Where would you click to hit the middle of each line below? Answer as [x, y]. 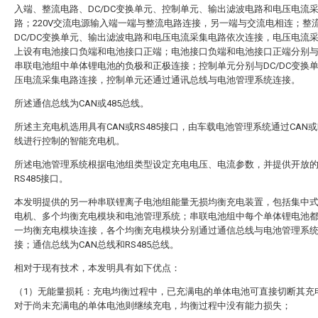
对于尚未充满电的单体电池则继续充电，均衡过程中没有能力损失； [153, 306]
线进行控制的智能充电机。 [70, 141]
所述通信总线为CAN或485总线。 [82, 103]
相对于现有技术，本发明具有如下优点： [97, 268]
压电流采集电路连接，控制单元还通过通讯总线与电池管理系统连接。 [157, 80]
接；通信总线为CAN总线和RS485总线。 [97, 245]
